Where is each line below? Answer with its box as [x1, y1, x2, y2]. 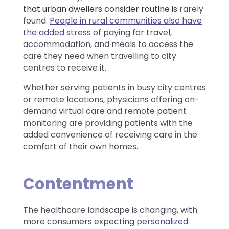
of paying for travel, [91, 26, 172, 38]
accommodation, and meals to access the [23, 38, 193, 50]
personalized [136, 215, 188, 227]
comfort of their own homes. [23, 140, 138, 152]
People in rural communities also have [50, 14, 202, 27]
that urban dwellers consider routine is [23, 3, 179, 15]
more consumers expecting [23, 215, 136, 227]
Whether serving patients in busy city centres [23, 81, 206, 94]
